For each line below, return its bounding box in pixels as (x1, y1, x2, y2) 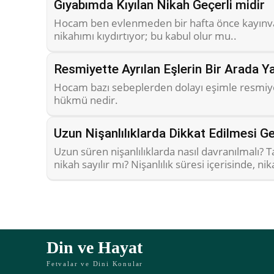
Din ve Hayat (46, 238, 143, 257)
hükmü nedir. (54, 93, 118, 107)
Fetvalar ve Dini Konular (46, 260, 144, 267)
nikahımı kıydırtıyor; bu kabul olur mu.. (54, 29, 237, 43)
